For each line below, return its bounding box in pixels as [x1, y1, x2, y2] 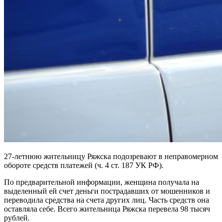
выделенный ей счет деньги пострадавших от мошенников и [4, 186, 210, 195]
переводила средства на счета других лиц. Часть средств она [4, 195, 209, 204]
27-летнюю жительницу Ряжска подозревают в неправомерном [4, 152, 218, 161]
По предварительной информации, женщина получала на [4, 177, 199, 186]
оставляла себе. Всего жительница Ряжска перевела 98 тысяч [4, 204, 210, 213]
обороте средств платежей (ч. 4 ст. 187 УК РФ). [4, 161, 164, 169]
